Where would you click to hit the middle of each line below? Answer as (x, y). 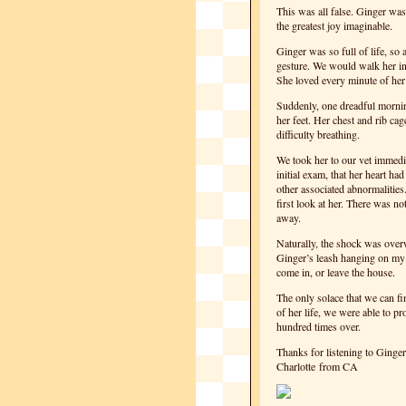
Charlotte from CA (317, 366)
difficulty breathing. (318, 134)
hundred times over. (319, 326)
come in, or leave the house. (336, 272)
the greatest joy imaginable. (334, 25)
